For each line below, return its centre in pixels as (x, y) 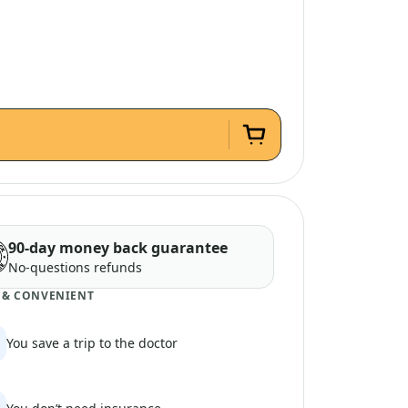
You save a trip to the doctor (92, 343)
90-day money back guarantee (118, 248)
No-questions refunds (76, 267)
